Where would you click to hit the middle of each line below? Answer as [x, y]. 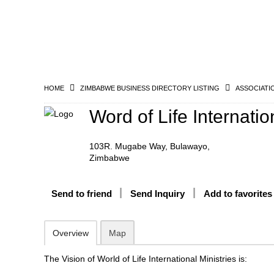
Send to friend [82, 194]
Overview [71, 233]
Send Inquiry [157, 194]
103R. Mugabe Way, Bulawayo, [149, 146]
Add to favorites [238, 194]
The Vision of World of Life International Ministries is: [146, 259]
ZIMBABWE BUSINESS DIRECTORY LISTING [150, 88]
